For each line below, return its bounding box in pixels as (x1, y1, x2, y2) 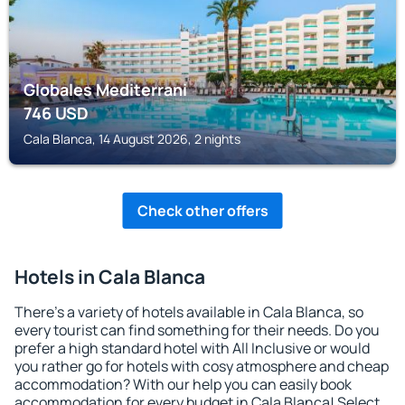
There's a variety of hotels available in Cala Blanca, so (14, 302, 363, 322)
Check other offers (137, 201, 268, 221)
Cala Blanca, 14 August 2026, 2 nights (24, 130, 240, 147)
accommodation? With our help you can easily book (14, 374, 352, 394)
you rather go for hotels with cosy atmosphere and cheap (14, 356, 389, 376)
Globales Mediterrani (24, 79, 187, 100)
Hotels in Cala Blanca (14, 264, 205, 289)
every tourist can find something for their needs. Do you (14, 320, 380, 340)
